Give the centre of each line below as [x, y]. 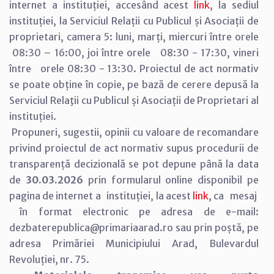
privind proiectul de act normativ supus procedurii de [134, 148]
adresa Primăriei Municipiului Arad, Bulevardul [134, 243]
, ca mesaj [234, 195]
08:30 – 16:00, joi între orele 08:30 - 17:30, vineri [134, 52]
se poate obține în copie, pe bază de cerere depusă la [134, 84]
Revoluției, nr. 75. [49, 259]
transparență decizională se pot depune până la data [134, 164]
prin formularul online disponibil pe [171, 180]
